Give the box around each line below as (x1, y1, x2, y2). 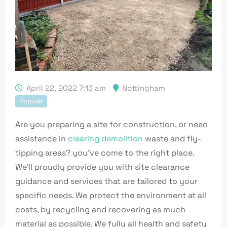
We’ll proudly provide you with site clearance (15, 161, 190, 172)
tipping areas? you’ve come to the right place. (15, 147, 194, 158)
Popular (19, 96, 43, 105)
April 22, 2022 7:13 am (26, 83, 106, 93)
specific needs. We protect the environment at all (15, 190, 206, 201)
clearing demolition (66, 133, 143, 144)
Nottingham (122, 83, 165, 93)
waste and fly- (143, 133, 201, 144)
